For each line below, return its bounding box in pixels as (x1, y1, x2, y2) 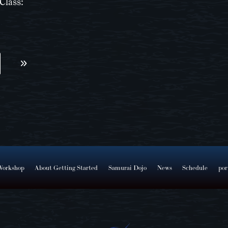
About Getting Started (35, 163, 98, 172)
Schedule (182, 163, 208, 172)
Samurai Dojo (108, 163, 147, 172)
